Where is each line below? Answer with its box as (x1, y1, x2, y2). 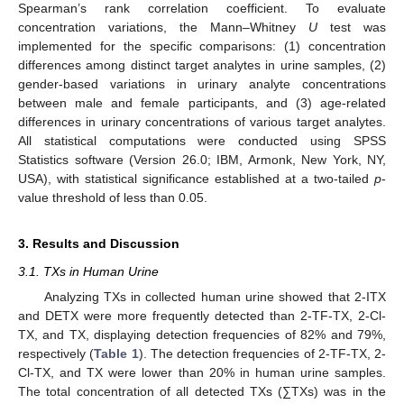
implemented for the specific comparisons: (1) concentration (18, 38, 386, 53)
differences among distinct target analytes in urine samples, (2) (18, 57, 386, 72)
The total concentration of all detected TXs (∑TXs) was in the (18, 384, 386, 399)
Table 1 (94, 346, 139, 362)
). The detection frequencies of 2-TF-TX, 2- (138, 346, 386, 362)
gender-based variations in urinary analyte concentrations (18, 76, 386, 91)
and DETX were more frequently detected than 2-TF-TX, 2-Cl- (18, 308, 386, 324)
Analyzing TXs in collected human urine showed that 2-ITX (43, 289, 386, 305)
